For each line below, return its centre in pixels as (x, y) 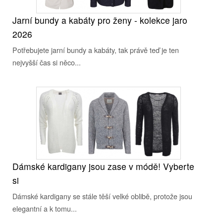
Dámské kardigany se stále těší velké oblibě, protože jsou (102, 196)
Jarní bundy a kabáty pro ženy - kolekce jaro (100, 20)
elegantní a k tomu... (45, 208)
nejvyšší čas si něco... (47, 62)
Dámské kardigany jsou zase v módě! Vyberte (103, 166)
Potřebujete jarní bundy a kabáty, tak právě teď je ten (96, 50)
